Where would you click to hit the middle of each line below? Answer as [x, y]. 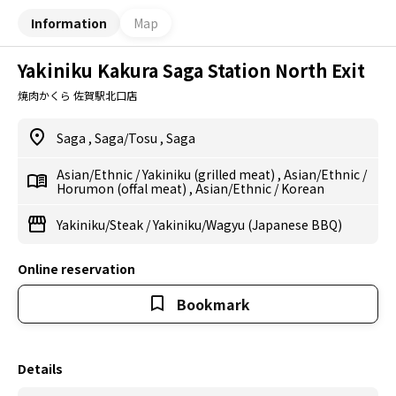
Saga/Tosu [127, 138]
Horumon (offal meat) [123, 188]
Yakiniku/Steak [101, 225]
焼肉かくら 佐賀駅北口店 [77, 95]
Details [40, 369]
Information [69, 23]
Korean [303, 188]
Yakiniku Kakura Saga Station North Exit [191, 70]
